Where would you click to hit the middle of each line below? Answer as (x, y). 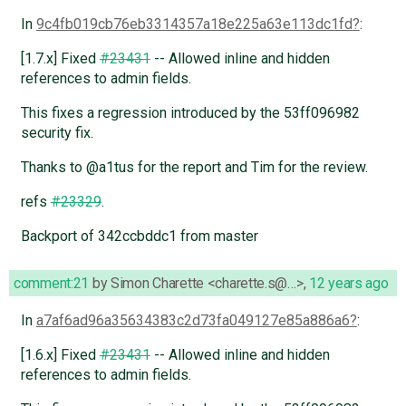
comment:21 (52, 284)
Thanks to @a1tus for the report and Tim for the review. (194, 168)
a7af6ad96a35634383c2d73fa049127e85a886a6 (193, 321)
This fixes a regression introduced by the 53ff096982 (190, 113)
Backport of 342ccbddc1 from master (139, 237)
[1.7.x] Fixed (60, 59)
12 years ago (349, 284)
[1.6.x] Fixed (60, 355)
